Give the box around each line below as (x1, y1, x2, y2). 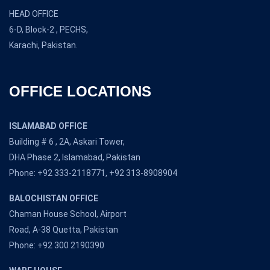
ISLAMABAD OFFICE (9, 121, 87, 131)
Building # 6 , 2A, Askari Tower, (9, 137, 125, 146)
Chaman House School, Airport (9, 209, 127, 219)
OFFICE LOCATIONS (9, 83, 151, 99)
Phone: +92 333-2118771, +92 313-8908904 (9, 168, 177, 178)
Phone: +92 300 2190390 (9, 240, 104, 250)
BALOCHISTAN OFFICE (9, 193, 98, 203)
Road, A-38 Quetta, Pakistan (9, 225, 118, 234)
